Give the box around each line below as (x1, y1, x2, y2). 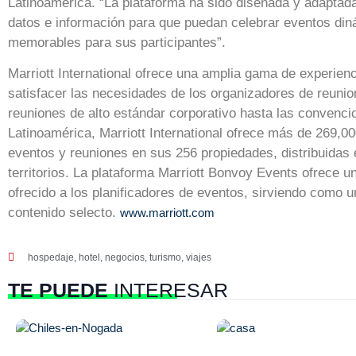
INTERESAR (108, 278, 228, 301)
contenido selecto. (8, 205, 120, 221)
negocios (105, 251, 145, 263)
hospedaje (28, 251, 74, 263)
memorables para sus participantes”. (8, 35, 226, 50)
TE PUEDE (8, 278, 108, 301)
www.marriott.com (120, 206, 215, 220)
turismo (149, 251, 181, 263)
